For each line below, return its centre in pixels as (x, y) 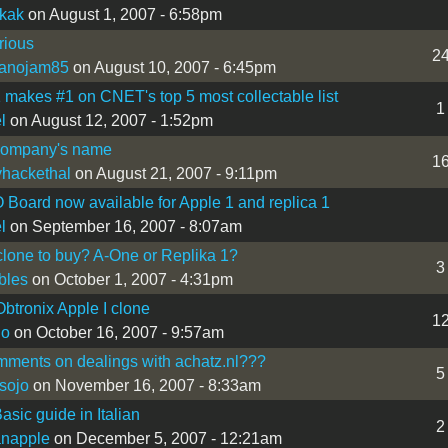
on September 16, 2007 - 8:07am (123, 226)
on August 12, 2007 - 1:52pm (109, 120)
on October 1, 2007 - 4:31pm (130, 279)
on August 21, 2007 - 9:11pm (173, 173)
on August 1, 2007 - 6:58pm (122, 14)
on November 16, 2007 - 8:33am (144, 385)
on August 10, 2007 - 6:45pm (172, 67)
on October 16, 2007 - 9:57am (116, 332)
